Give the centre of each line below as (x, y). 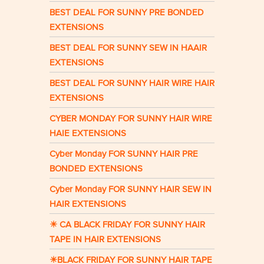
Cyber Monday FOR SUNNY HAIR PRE (124, 154)
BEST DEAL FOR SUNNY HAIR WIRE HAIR (132, 83)
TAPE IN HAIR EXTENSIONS (105, 240)
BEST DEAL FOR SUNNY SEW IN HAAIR (128, 48)
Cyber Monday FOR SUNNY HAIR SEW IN (131, 189)
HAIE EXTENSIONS (88, 133)
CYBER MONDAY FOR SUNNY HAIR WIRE (131, 119)
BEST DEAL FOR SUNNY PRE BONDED (127, 13)
